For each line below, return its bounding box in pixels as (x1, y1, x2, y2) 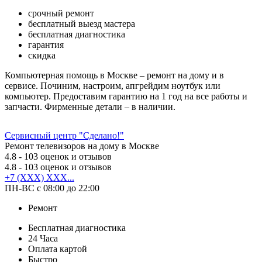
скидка (28, 50, 56, 60)
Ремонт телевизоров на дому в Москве (5, 140, 159, 151)
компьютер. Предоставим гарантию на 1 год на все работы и (5, 91, 247, 101)
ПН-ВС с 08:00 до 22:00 (5, 182, 99, 193)
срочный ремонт (28, 8, 94, 18)
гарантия (28, 39, 64, 50)
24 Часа (28, 233, 58, 243)
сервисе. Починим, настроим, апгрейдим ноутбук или (5, 80, 220, 91)
